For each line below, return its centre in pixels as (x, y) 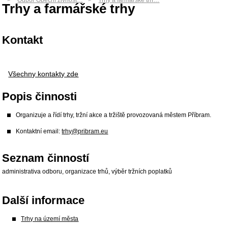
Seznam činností (46, 158)
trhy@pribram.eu (85, 131)
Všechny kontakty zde (44, 74)
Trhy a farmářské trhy (69, 9)
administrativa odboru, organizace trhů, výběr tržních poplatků (87, 172)
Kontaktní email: (39, 131)
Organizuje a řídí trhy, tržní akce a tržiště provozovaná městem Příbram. (114, 115)
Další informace (44, 200)
